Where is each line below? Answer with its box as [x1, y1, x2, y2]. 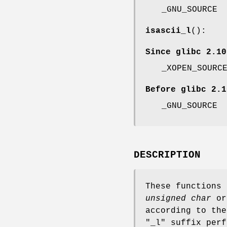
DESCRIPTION [134, 149, 201, 161]
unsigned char [145, 194, 211, 203]
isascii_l [145, 26, 191, 35]
